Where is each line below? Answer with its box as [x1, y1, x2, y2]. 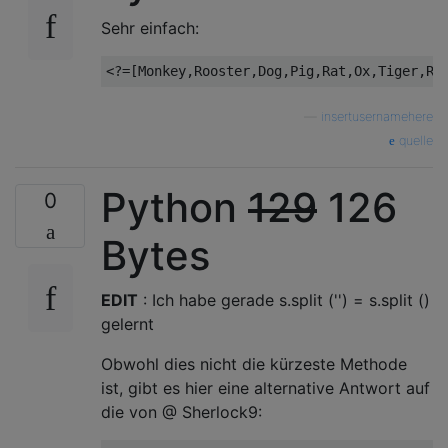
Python [101, 183, 248, 232]
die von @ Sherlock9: [101, 402, 262, 422]
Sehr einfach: [101, 18, 199, 38]
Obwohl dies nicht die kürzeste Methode [101, 354, 407, 374]
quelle [395, 133, 433, 148]
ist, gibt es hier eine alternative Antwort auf [101, 378, 430, 398]
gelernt [101, 314, 154, 334]
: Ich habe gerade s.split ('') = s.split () [138, 290, 430, 310]
